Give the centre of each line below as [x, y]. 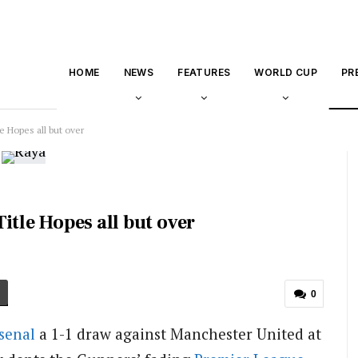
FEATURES [204, 72]
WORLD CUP [286, 72]
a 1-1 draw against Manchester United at [178, 334]
